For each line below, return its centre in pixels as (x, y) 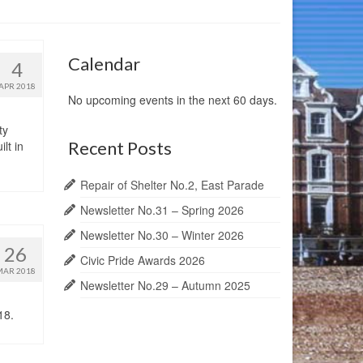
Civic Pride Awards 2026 (142, 260)
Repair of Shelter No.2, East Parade (172, 185)
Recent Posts (120, 148)
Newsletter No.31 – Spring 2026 (162, 210)
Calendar (104, 64)
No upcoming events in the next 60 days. (172, 100)
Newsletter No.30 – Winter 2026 (162, 235)
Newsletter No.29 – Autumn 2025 (165, 285)
